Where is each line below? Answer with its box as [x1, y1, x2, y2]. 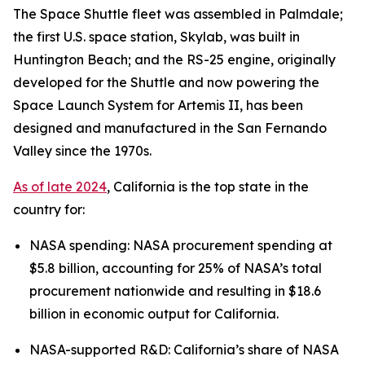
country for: [13, 201, 85, 218]
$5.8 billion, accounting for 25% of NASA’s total [29, 260, 322, 276]
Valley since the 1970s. [13, 143, 152, 159]
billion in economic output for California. [29, 306, 279, 322]
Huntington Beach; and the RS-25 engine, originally [13, 51, 336, 68]
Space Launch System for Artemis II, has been [13, 97, 303, 113]
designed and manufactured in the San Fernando [13, 120, 327, 136]
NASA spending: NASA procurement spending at [29, 237, 332, 253]
